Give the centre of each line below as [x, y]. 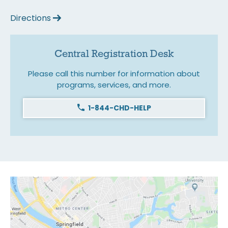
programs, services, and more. [114, 84]
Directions [31, 18]
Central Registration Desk [114, 53]
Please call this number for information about [114, 73]
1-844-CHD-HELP [119, 108]
